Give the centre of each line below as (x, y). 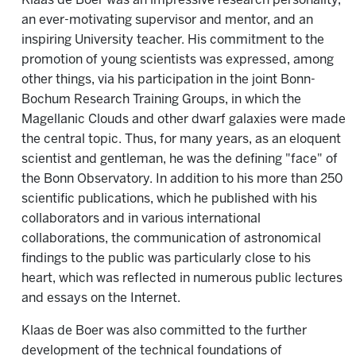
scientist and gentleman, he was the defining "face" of (180, 159)
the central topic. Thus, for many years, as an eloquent (181, 139)
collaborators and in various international (141, 219)
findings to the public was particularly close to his (166, 259)
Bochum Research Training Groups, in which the (161, 100)
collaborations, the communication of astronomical (171, 239)
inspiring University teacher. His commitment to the (173, 40)
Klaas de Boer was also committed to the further (164, 331)
